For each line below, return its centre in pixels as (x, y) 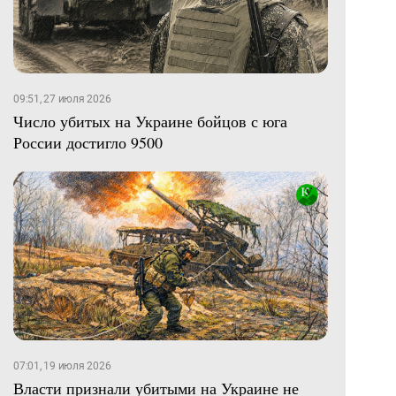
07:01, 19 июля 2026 (62, 366)
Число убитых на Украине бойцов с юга (150, 121)
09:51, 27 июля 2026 (62, 99)
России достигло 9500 (88, 142)
